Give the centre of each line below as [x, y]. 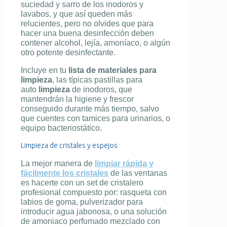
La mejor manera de [58, 164]
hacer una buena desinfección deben [87, 33]
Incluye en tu [45, 70]
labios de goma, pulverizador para [82, 202]
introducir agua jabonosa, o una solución [94, 212]
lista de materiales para [112, 70]
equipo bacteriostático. [61, 128]
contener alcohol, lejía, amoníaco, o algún [96, 43]
